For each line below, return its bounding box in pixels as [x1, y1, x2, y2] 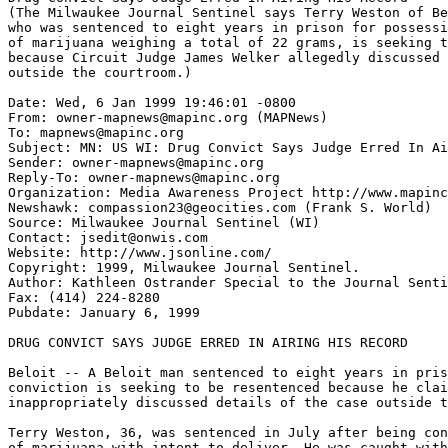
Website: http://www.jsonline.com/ [8, 245, 272, 260]
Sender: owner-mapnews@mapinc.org [8, 155, 264, 170]
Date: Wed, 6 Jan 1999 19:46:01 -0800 [8, 95, 296, 110]
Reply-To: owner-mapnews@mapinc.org [8, 170, 280, 185]
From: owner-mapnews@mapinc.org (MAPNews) [8, 110, 328, 125]
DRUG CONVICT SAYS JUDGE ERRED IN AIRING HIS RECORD [8, 335, 408, 350]
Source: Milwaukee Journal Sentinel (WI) [8, 215, 320, 230]
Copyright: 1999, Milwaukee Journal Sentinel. [8, 260, 360, 275]
